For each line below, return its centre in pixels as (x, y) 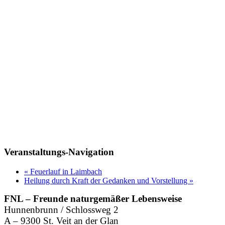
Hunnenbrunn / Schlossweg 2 (61, 209)
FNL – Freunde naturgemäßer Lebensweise (93, 198)
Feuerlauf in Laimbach (65, 171)
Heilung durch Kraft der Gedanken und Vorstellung (107, 180)
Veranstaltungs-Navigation (59, 152)
